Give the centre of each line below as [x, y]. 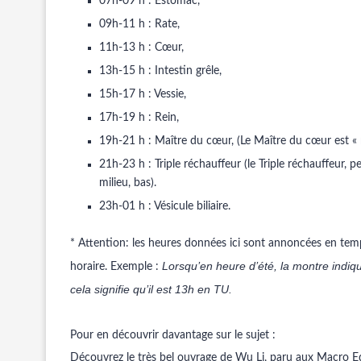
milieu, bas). [128, 183]
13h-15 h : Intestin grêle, [160, 71]
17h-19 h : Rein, [139, 118]
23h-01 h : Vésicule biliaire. [165, 206]
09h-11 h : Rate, [139, 24]
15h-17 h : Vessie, [143, 94]
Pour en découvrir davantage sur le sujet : [173, 335]
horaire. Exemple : [116, 267]
